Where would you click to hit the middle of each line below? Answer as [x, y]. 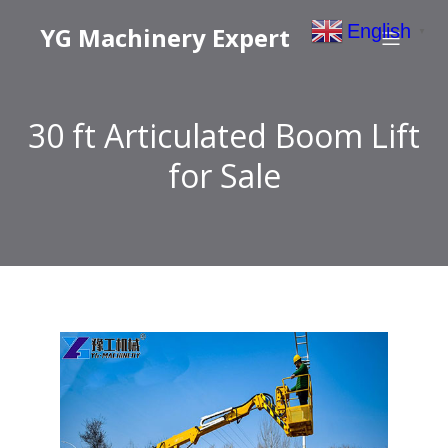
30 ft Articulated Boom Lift [224, 135]
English [379, 30]
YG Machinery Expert [165, 37]
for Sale [224, 175]
